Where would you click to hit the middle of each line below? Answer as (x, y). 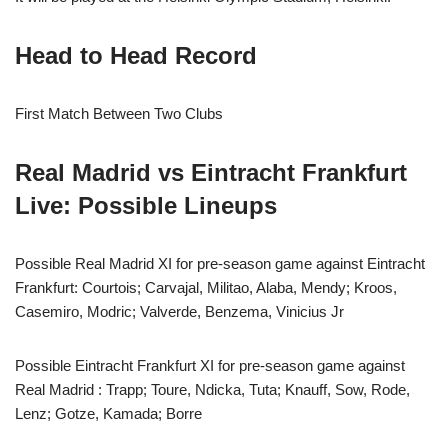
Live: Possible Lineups (146, 205)
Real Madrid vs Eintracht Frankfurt (211, 172)
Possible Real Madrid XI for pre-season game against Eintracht (220, 263)
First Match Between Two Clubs (119, 113)
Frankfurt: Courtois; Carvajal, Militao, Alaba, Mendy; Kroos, (206, 287)
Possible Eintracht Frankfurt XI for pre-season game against (210, 365)
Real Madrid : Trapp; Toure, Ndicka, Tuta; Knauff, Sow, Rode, (212, 389)
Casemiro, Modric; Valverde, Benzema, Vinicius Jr (179, 311)
